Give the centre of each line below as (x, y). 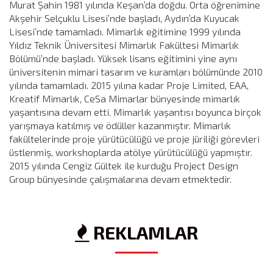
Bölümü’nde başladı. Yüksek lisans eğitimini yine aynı (123, 58)
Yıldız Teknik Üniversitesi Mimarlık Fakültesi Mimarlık (124, 44)
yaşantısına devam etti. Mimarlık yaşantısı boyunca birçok (135, 112)
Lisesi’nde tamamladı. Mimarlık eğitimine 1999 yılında (125, 31)
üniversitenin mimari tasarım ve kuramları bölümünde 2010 (136, 71)
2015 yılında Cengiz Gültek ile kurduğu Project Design (124, 165)
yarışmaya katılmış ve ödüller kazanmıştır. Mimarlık (120, 125)
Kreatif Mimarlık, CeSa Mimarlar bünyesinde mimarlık (125, 98)
